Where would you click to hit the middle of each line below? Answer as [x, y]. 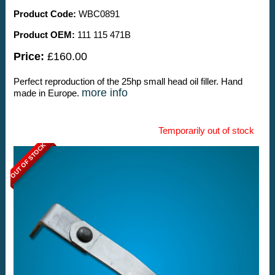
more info [104, 93]
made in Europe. [47, 93]
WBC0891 [98, 14]
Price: [29, 57]
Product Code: [45, 14]
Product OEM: [44, 35]
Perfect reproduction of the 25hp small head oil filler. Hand [128, 82]
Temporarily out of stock [206, 131]
